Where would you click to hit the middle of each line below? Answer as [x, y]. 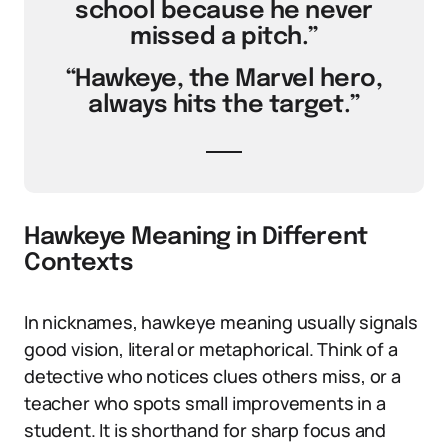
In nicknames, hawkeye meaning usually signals [221, 322]
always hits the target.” [224, 105]
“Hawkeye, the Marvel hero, [224, 79]
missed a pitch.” [224, 37]
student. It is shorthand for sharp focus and [205, 430]
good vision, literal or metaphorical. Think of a [211, 349]
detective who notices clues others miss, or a [212, 376]
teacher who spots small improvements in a [205, 403]
